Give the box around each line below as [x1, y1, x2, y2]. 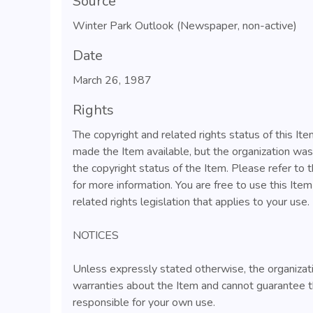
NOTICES [73, 228, 119, 243]
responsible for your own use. [73, 295, 215, 310]
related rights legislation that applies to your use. [73, 194, 310, 210]
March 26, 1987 [73, 73, 152, 88]
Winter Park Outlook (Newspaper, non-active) [73, 18, 297, 34]
